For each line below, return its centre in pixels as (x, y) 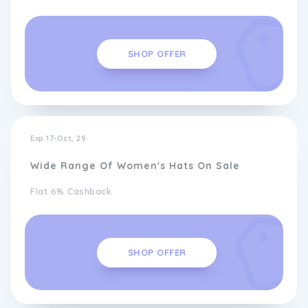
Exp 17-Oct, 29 (58, 138)
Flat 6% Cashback (71, 191)
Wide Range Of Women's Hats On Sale (135, 166)
